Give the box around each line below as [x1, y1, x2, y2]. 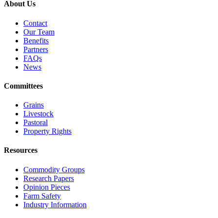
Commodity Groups [23, 165, 85, 174]
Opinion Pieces [23, 182, 70, 191]
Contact [23, 18, 47, 27]
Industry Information [23, 200, 87, 209]
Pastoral [23, 118, 48, 127]
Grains [23, 101, 44, 109]
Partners [23, 45, 48, 54]
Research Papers [23, 174, 74, 182]
